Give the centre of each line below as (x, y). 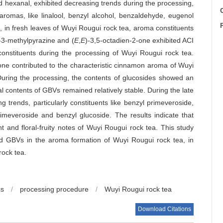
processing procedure (54, 189)
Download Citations (165, 209)
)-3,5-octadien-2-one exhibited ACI (139, 40)
